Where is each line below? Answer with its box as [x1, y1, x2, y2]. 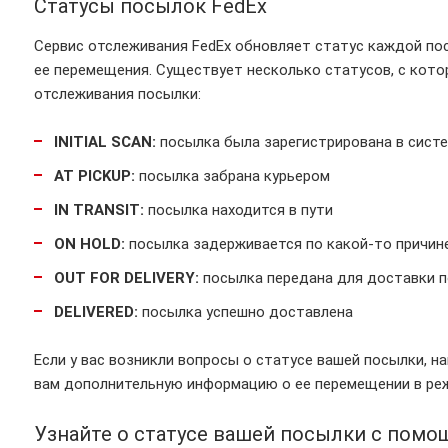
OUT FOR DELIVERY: [54, 269, 199, 287]
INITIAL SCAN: [54, 133, 156, 151]
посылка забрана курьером [135, 167, 330, 185]
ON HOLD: [54, 235, 125, 253]
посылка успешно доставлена [138, 303, 353, 321]
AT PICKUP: [54, 167, 135, 185]
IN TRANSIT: [54, 201, 144, 219]
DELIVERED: [54, 303, 138, 321]
